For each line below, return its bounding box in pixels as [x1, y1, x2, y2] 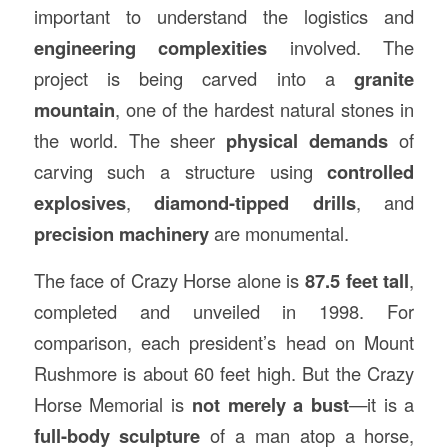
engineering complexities [33, 34, 268, 62]
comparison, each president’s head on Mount [33, 328, 415, 355]
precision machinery [33, 220, 209, 248]
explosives [33, 189, 126, 217]
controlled [327, 158, 415, 186]
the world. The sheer [33, 127, 227, 154]
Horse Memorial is [33, 390, 192, 417]
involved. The [267, 34, 415, 61]
